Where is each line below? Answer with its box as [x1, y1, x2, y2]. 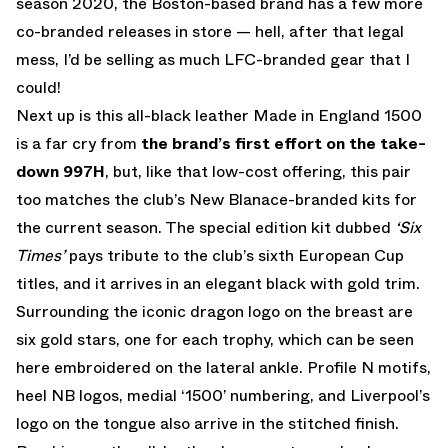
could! [16, 75, 61, 99]
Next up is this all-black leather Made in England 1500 [16, 103, 422, 127]
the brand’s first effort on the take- [141, 131, 426, 155]
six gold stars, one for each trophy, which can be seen [16, 327, 414, 351]
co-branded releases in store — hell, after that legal [16, 19, 404, 43]
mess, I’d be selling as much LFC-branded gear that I [16, 47, 410, 71]
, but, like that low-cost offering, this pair [105, 159, 411, 183]
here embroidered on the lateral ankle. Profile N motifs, [16, 355, 431, 379]
